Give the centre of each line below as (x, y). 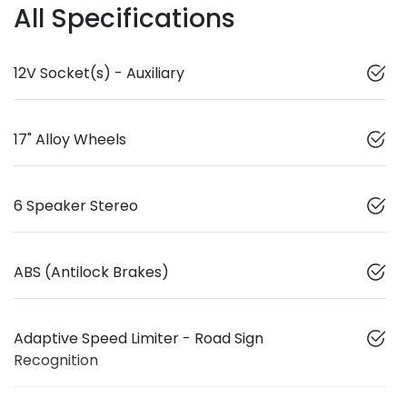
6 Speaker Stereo (76, 206)
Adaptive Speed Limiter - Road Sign (139, 339)
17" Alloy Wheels (70, 140)
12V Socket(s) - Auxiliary (99, 74)
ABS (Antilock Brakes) (91, 273)
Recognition (56, 361)
